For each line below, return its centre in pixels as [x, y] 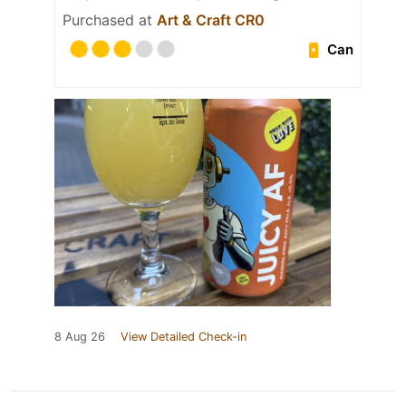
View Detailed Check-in [184, 337]
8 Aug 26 [80, 337]
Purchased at [110, 20]
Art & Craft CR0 [211, 20]
